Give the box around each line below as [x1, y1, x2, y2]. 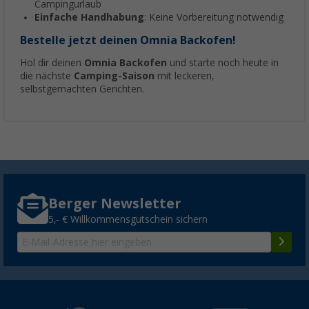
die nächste [20, 70, 74, 82]
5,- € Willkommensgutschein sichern [48, 213, 208, 225]
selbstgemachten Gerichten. [20, 83, 144, 95]
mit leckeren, [154, 70, 214, 82]
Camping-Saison [74, 70, 154, 82]
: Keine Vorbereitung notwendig [144, 12, 283, 23]
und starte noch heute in [167, 57, 279, 69]
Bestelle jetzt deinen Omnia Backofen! [20, 34, 236, 48]
